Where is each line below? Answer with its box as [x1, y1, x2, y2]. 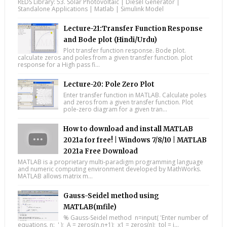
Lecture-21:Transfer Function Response [63, 24, 203, 33]
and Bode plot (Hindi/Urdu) [63, 35, 157, 44]
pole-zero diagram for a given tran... [63, 104, 167, 113]
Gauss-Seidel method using [63, 191, 159, 200]
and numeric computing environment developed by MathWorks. [17, 164, 201, 173]
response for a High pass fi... [17, 60, 100, 69]
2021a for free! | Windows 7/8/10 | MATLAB [63, 135, 207, 144]
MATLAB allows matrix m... [17, 171, 93, 180]
